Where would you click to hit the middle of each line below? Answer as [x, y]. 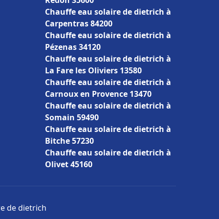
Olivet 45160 [69, 164]
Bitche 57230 [69, 141]
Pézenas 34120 [73, 47]
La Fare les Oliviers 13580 [93, 70]
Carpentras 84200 [79, 23]
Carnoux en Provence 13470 [98, 94]
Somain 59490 [72, 117]
